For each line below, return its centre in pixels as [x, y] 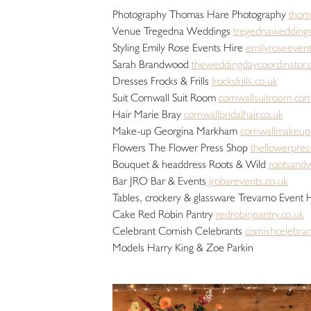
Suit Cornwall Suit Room [165, 97]
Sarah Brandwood [152, 64]
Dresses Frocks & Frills [162, 81]
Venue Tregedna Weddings [173, 31]
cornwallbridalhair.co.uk [233, 114]
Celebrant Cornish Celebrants [178, 230]
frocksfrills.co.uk [244, 81]
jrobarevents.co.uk [247, 180]
